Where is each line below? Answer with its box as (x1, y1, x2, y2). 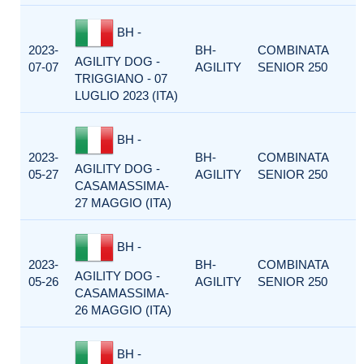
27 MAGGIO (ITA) (75, 196, 171, 210)
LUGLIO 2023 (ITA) (75, 89, 178, 102)
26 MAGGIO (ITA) (75, 303, 171, 317)
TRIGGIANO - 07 (75, 71, 167, 85)
